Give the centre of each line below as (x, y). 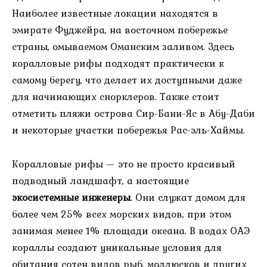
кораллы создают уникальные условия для (117, 247)
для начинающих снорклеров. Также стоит (116, 96)
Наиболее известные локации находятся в (115, 13)
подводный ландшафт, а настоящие (100, 180)
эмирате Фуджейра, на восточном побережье (120, 30)
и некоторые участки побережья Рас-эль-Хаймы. (128, 130)
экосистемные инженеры (71, 197)
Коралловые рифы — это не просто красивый (124, 164)
